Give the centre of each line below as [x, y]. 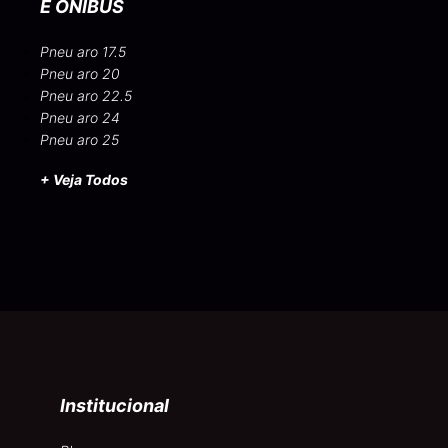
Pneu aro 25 [79, 139]
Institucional [114, 405]
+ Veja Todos [84, 179]
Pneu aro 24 [80, 117]
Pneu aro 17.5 [83, 51]
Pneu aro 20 [80, 73]
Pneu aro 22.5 [86, 95]
